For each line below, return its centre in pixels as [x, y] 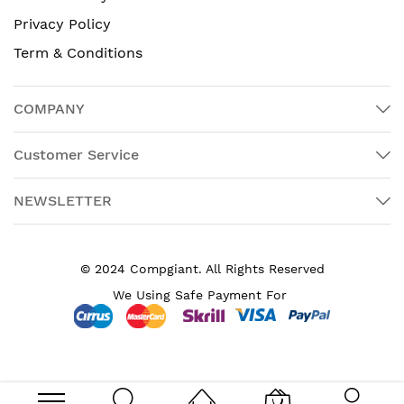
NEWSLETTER [63, 201]
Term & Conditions [78, 53]
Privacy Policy [62, 24]
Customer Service [76, 155]
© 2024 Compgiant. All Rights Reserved [202, 269]
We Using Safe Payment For [202, 295]
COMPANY [49, 109]
